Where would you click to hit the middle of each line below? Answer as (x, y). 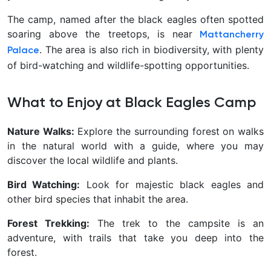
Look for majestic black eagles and (172, 184)
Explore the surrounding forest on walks (169, 131)
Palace (23, 51)
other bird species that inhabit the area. (98, 199)
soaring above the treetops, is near (100, 34)
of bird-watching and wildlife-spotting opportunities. (128, 65)
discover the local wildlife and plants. (93, 160)
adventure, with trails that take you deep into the (135, 237)
